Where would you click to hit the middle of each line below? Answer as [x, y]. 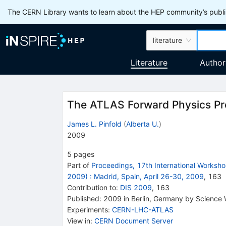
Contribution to [91, 187]
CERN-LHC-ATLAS [143, 209]
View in [78, 220]
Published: [84, 198]
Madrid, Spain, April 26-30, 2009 [149, 176]
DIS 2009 [136, 187]
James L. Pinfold [94, 124]
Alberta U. [142, 124]
